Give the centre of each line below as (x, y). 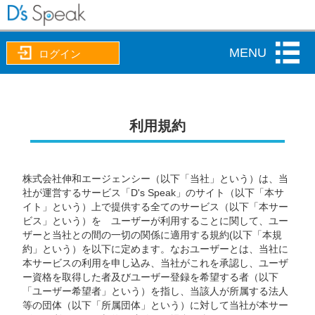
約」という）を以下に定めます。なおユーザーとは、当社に (156, 249)
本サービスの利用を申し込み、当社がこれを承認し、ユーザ (156, 263)
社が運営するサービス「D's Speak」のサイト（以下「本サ (154, 193)
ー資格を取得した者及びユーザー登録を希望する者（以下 (151, 277)
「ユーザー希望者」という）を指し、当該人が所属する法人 (156, 291)
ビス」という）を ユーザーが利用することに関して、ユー (156, 221)
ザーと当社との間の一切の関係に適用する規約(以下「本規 (153, 235)
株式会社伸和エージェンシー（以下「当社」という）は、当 (156, 179)
